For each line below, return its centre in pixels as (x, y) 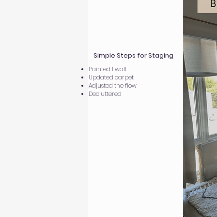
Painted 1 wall (108, 69)
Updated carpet (112, 77)
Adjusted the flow (113, 85)
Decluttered (105, 94)
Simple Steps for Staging (133, 55)
